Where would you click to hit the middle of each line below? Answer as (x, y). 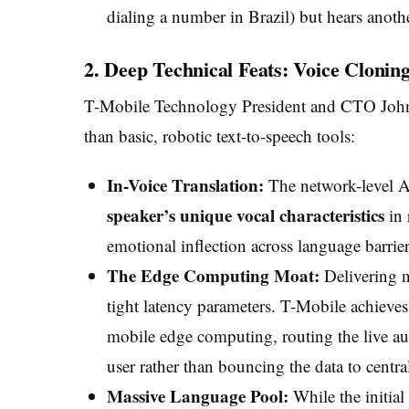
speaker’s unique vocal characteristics (245, 215)
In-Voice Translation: (185, 184)
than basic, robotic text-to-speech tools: (220, 135)
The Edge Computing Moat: (213, 275)
